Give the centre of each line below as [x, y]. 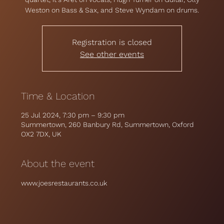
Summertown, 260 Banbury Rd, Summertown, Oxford [108, 124]
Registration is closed [112, 42]
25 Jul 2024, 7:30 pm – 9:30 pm [73, 115]
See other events [112, 54]
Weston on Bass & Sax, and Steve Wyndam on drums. [112, 10]
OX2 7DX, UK [41, 134]
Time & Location [58, 96]
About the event [58, 163]
